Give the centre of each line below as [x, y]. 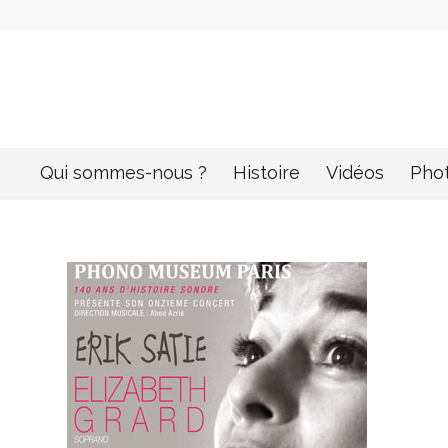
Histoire [266, 172]
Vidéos [354, 172]
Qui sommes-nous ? [123, 172]
